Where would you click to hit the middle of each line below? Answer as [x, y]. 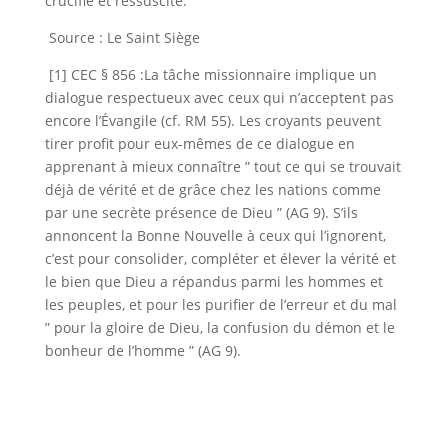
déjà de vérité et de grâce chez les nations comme [212, 189]
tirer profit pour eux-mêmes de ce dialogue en [199, 143]
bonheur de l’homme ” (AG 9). [142, 350]
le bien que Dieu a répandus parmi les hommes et [213, 281]
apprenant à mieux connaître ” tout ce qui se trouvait [222, 166]
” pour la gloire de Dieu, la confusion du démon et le [219, 327]
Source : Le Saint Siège [122, 37]
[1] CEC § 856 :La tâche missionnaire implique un [210, 74]
